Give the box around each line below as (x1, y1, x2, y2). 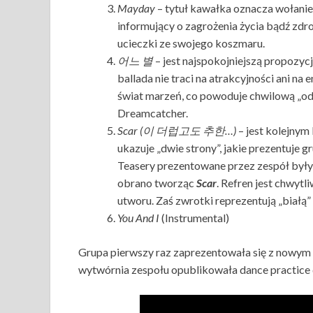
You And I (117, 211, 159, 224)
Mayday (117, 1, 155, 15)
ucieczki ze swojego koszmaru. (117, 36, 265, 50)
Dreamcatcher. (117, 106, 190, 119)
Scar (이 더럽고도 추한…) (117, 124, 236, 137)
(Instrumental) (159, 211, 229, 224)
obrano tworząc (117, 176, 196, 189)
